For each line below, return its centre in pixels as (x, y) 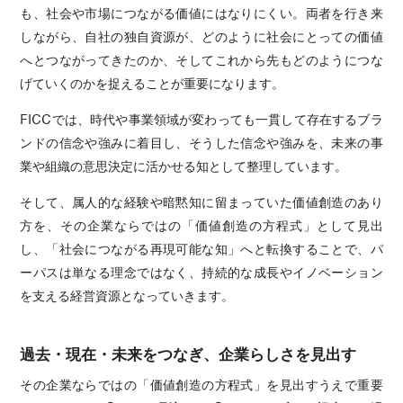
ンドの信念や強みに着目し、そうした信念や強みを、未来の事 (201, 142)
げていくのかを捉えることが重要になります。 (152, 82)
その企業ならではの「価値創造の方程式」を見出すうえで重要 (201, 385)
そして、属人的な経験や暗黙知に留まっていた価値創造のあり (201, 201)
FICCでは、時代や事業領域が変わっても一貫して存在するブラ (201, 118)
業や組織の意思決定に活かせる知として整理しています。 (184, 165)
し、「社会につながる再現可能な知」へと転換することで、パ (201, 248)
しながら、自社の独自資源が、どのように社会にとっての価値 (201, 36)
